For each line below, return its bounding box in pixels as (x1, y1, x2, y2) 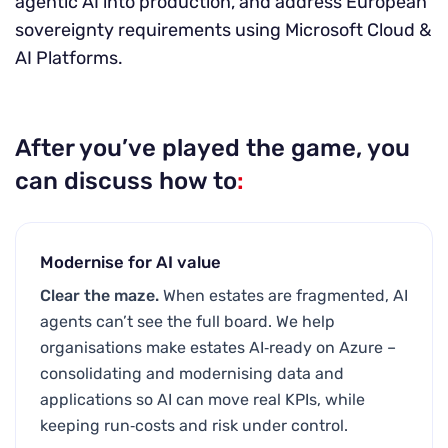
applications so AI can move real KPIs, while (40, 390, 365, 409)
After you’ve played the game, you (15, 134, 410, 162)
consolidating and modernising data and (40, 364, 344, 383)
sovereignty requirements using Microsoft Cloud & (15, 19, 431, 41)
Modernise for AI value (40, 252, 221, 272)
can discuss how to (15, 167, 237, 195)
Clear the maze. (40, 286, 159, 305)
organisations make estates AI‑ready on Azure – (40, 338, 396, 357)
